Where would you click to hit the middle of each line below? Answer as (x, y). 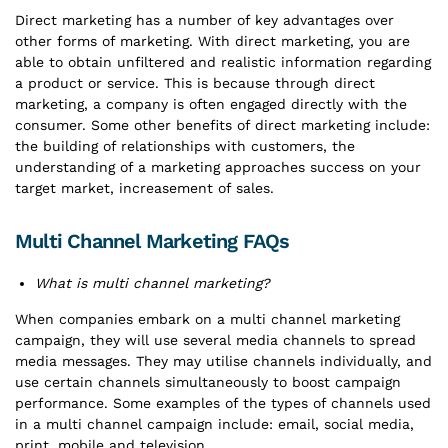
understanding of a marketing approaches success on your (218, 167)
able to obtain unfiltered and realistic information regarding (223, 62)
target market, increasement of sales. (144, 188)
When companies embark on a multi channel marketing (207, 319)
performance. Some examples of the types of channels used (223, 403)
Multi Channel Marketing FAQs (155, 241)
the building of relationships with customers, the (185, 146)
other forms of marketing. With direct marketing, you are (212, 41)
